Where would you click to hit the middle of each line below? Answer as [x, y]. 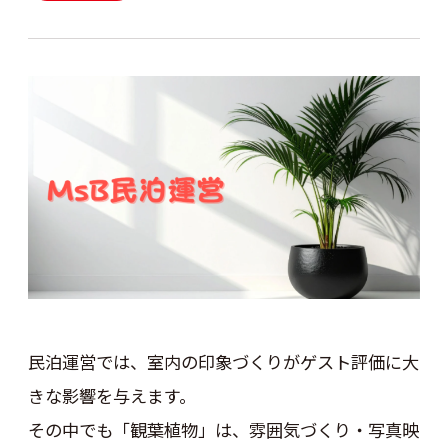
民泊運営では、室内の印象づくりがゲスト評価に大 [223, 361]
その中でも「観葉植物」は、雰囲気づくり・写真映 [223, 429]
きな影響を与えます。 [111, 395]
